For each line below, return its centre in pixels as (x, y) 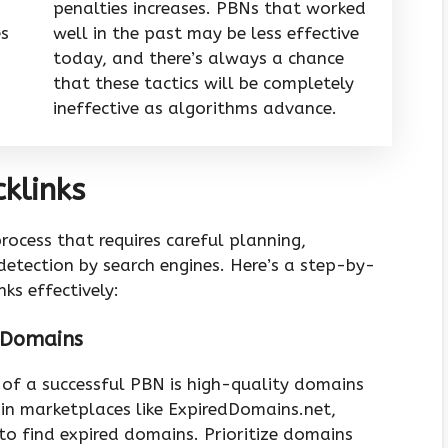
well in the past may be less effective (206, 33)
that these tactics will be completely (203, 83)
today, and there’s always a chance (198, 58)
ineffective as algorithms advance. (195, 108)
